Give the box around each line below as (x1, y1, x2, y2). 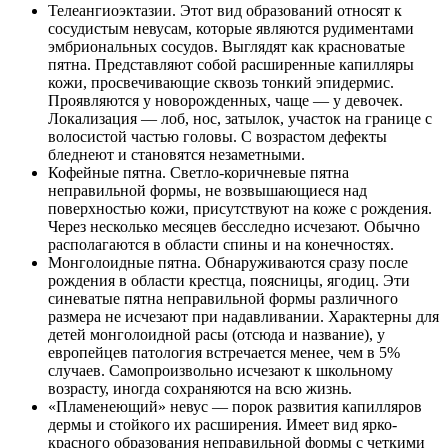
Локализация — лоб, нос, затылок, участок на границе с (48, 110, 432, 128)
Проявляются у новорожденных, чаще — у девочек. (48, 92, 403, 110)
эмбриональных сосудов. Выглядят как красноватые (48, 38, 405, 56)
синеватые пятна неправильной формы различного (48, 290, 398, 308)
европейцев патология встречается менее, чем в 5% (48, 344, 400, 362)
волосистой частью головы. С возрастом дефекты (48, 128, 387, 146)
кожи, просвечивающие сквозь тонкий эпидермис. (48, 74, 394, 92)
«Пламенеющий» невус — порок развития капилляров (48, 398, 422, 416)
